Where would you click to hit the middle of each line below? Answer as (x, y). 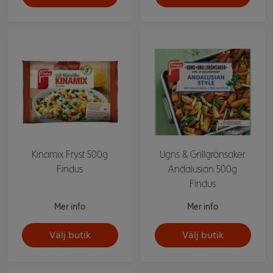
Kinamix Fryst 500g (70, 154)
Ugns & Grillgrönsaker (203, 154)
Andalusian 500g (203, 169)
